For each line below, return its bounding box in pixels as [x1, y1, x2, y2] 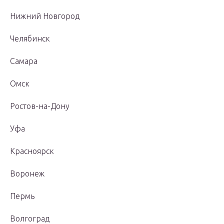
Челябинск [10, 34, 50, 43]
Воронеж [10, 169, 44, 178]
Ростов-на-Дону [10, 101, 69, 111]
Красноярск [10, 146, 54, 156]
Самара [10, 56, 37, 66]
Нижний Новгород [10, 11, 79, 21]
